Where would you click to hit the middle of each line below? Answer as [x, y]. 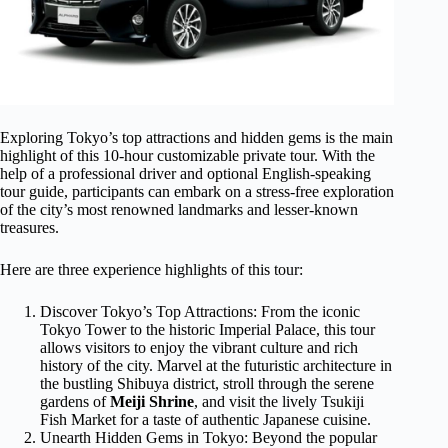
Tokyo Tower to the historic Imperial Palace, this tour [207, 330]
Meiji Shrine [152, 402]
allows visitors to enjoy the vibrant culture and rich [199, 348]
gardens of [75, 402]
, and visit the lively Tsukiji [279, 402]
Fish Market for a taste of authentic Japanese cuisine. [205, 420]
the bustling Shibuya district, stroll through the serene [207, 384]
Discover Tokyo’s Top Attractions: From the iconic [200, 312]
